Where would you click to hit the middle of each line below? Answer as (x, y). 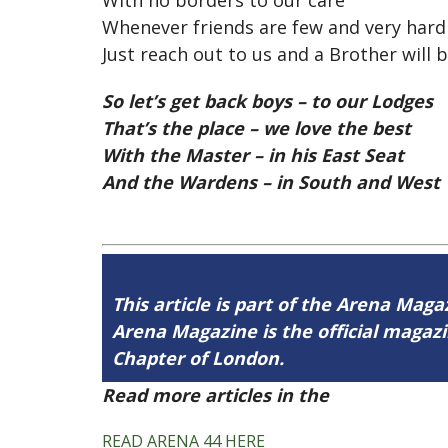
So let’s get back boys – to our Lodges (267, 101)
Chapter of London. (198, 358)
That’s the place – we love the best (256, 128)
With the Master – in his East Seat (253, 155)
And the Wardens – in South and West (271, 182)
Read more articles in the (218, 395)
